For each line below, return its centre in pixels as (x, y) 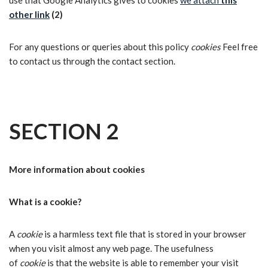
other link (29, 14)
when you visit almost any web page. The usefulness (111, 248)
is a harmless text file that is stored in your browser (144, 234)
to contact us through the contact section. (92, 61)
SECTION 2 (64, 131)
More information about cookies (77, 169)
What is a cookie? (45, 202)
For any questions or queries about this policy (100, 47)
